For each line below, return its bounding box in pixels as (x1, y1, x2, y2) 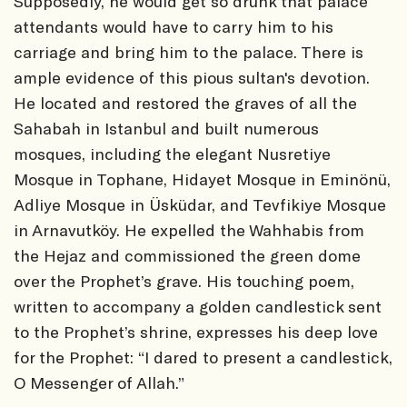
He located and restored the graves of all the (14, 92, 357, 113)
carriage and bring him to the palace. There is (14, 41, 363, 62)
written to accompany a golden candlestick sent (14, 295, 382, 316)
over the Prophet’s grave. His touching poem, (14, 270, 354, 291)
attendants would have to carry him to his (14, 15, 333, 36)
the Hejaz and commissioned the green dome (14, 244, 361, 265)
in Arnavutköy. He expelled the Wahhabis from (14, 219, 364, 240)
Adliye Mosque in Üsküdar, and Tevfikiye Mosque (14, 194, 386, 214)
